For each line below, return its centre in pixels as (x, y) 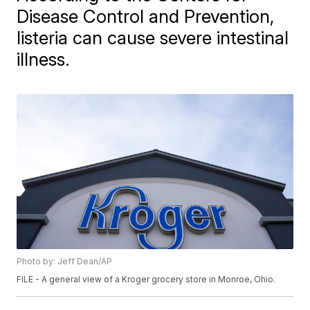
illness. (44, 59)
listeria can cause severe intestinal (153, 38)
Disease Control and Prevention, (146, 16)
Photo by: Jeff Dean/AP (65, 262)
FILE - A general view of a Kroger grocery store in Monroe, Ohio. (146, 280)
